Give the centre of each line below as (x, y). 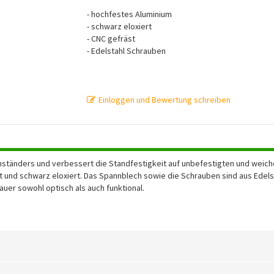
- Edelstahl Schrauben (126, 51)
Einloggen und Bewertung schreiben (164, 100)
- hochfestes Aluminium (129, 14)
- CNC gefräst (111, 39)
